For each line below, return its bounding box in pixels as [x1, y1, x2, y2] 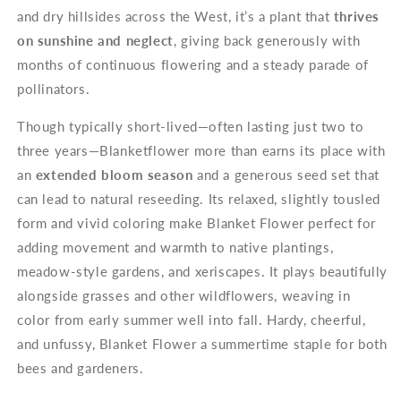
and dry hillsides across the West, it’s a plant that [17, 7, 334, 24]
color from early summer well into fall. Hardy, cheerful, [17, 311, 366, 328]
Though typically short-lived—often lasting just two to [17, 117, 364, 134]
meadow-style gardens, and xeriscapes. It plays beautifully [17, 262, 388, 279]
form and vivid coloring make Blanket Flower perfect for [17, 214, 377, 231]
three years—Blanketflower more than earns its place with [17, 141, 386, 158]
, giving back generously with [173, 31, 361, 48]
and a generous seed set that [192, 166, 380, 183]
